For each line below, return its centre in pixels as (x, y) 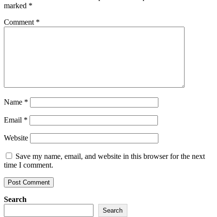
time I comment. (29, 165)
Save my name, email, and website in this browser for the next (110, 156)
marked (16, 5)
